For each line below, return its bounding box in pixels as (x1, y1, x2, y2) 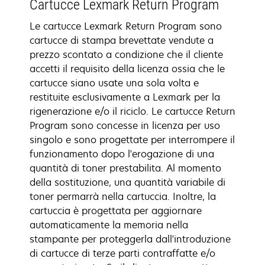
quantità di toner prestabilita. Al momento (30, 161, 221, 174)
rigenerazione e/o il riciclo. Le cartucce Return (30, 105, 235, 118)
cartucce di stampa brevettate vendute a (30, 34, 214, 47)
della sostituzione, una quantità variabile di (30, 176, 225, 189)
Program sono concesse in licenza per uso (30, 119, 220, 132)
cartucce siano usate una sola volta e (30, 76, 199, 89)
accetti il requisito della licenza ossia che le (30, 62, 225, 75)
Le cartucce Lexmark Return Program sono (30, 20, 222, 33)
